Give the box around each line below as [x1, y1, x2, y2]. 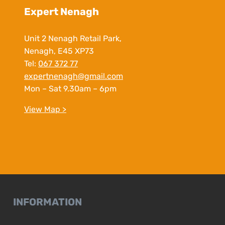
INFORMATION [13, 196, 82, 208]
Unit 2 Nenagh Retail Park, [24, 34, 122, 43]
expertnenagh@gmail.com [24, 71, 123, 81]
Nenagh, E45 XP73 [24, 46, 94, 56]
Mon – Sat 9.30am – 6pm [24, 84, 117, 93]
